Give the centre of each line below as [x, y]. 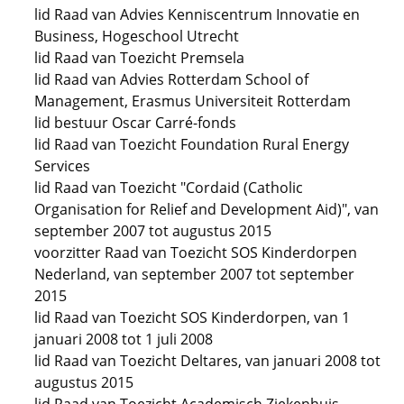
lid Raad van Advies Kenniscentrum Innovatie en [197, 14]
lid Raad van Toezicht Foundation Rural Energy [192, 144]
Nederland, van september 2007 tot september [194, 274]
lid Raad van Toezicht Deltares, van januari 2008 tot [207, 361]
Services [62, 166]
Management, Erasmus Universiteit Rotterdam [193, 101]
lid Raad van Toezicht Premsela [139, 58]
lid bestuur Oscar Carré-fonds [135, 123]
